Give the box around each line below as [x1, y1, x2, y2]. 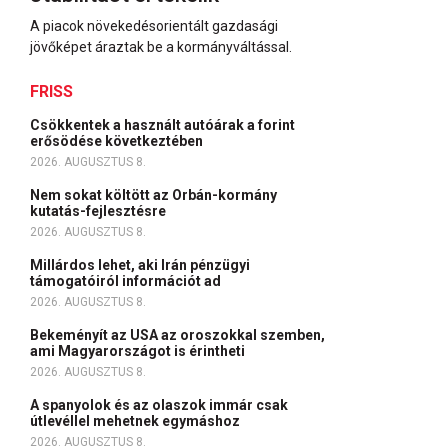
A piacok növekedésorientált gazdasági [30, 18, 278, 34]
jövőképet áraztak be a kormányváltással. [30, 39, 292, 55]
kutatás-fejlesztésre [30, 203, 169, 219]
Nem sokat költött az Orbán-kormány [30, 187, 277, 203]
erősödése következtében [30, 133, 206, 149]
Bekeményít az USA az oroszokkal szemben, [30, 327, 325, 343]
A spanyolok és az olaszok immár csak [30, 397, 288, 413]
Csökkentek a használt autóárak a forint [30, 117, 295, 133]
